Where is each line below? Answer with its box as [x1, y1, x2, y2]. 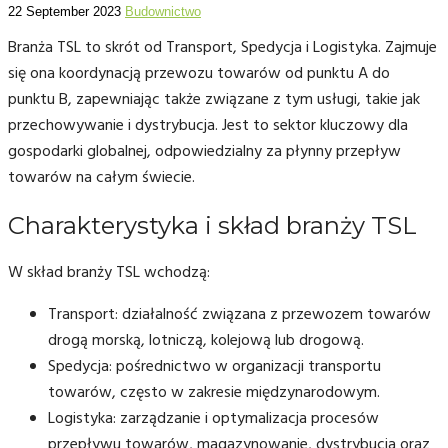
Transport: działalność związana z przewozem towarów [48, 301, 431, 328]
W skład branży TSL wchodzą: [8, 259, 210, 286]
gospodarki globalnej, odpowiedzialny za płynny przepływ [8, 138, 401, 165]
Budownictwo [125, 3, 201, 19]
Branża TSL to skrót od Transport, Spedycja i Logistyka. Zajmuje [8, 34, 437, 61]
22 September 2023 [8, 3, 121, 19]
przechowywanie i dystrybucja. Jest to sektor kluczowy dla [8, 112, 408, 139]
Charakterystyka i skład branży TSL [8, 210, 417, 240]
